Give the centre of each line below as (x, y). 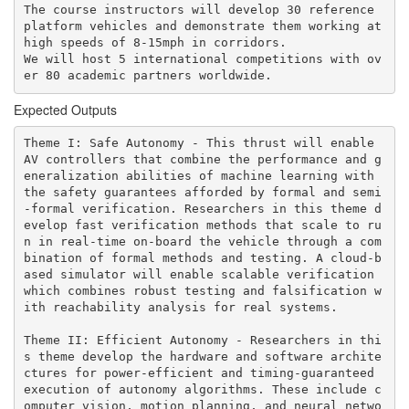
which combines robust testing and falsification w (202, 291)
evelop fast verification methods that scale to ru (202, 225)
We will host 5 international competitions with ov (202, 59)
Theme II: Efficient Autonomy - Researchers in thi (202, 340)
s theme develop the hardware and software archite (202, 357)
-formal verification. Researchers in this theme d (202, 209)
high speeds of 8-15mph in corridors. (158, 42)
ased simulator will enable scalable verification (199, 274)
